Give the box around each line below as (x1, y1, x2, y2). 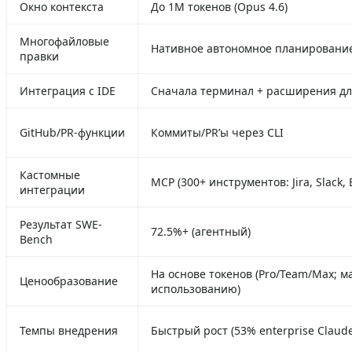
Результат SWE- (20, 216, 102, 232)
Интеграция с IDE (20, 82, 115, 98)
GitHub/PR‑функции (20, 124, 125, 140)
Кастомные (20, 167, 80, 182)
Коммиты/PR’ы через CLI (151, 124, 284, 140)
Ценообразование (20, 273, 118, 288)
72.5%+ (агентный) (151, 223, 251, 239)
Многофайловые (20, 33, 109, 49)
